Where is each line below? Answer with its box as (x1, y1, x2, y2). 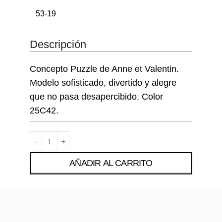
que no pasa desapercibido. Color (29, 92, 163, 102)
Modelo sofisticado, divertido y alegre (29, 78, 176, 88)
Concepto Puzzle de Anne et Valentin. (29, 64, 179, 74)
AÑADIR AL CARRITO (69, 158, 153, 168)
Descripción (29, 38, 86, 51)
